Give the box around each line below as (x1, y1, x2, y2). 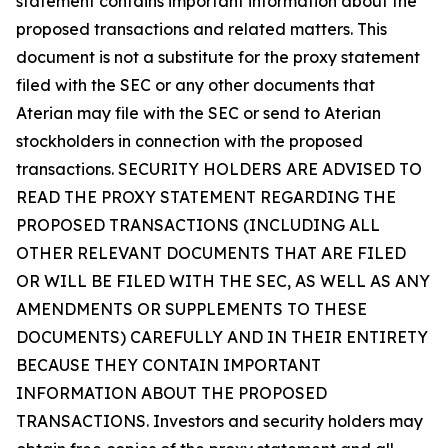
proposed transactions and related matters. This (16, 19, 387, 39)
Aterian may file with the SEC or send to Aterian (16, 103, 381, 123)
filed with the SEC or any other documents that (16, 75, 375, 95)
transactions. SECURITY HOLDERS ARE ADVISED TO (16, 159, 422, 179)
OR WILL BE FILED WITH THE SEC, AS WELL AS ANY (16, 271, 430, 291)
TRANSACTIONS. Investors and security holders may (16, 411, 423, 431)
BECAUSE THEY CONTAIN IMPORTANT (16, 355, 321, 375)
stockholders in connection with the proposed (16, 131, 363, 151)
